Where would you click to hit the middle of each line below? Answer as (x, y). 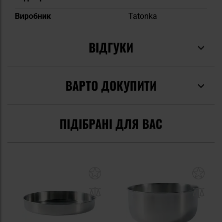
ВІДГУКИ (111, 47)
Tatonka (143, 16)
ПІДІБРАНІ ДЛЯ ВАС (111, 124)
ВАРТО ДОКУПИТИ (111, 85)
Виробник (33, 16)
